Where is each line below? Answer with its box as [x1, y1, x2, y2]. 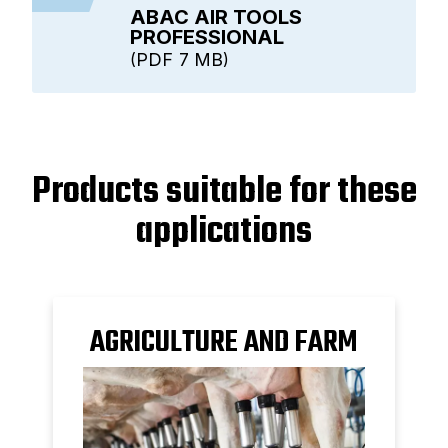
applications [136, 204, 312, 262]
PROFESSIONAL [130, 25, 284, 50]
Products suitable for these [31, 164, 417, 222]
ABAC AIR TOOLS [130, 5, 302, 30]
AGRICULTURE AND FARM [90, 320, 358, 367]
